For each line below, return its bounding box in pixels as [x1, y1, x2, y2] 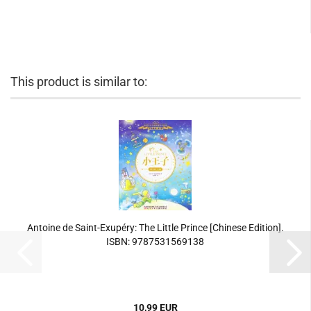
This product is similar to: [10, 74, 147, 89]
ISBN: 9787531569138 [106, 236, 204, 247]
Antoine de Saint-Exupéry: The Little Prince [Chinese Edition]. [26, 222, 284, 233]
